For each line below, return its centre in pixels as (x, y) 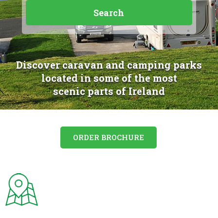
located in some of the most (109, 78)
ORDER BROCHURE (108, 137)
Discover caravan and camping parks (109, 64)
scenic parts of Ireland (109, 91)
